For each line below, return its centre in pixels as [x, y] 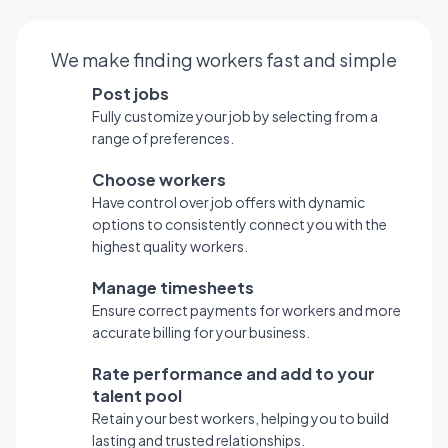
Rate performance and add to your [233, 374]
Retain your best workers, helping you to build [240, 418]
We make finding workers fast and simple [224, 60]
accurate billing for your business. [200, 332]
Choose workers [158, 180]
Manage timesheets [172, 288]
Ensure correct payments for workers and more [246, 310]
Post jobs [130, 94]
